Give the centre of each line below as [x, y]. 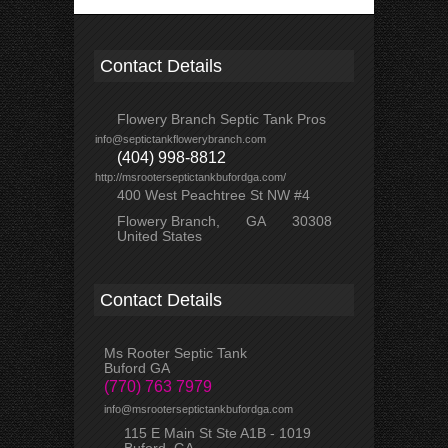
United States [159, 236]
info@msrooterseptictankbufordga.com [198, 409]
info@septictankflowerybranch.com [180, 139]
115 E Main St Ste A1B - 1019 [217, 433]
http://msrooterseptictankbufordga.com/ [190, 177]
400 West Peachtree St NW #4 [213, 195]
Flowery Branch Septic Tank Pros [221, 119]
